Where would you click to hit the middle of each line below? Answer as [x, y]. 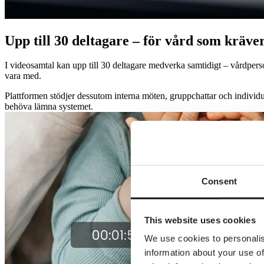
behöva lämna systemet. [49, 107]
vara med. [23, 76]
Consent [219, 181]
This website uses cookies [200, 220]
